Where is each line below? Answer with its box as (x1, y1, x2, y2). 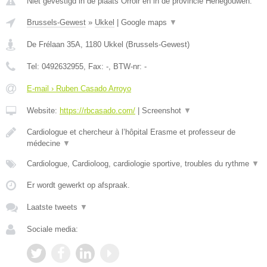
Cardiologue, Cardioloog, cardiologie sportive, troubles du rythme (27, 159, 252, 168)
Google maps (121, 18, 169, 27)
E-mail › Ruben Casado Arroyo (27, 84, 131, 93)
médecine (27, 139, 63, 148)
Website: (27, 106, 60, 115)
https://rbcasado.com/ (60, 106, 135, 115)
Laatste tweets (27, 203, 80, 212)
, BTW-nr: (108, 62, 144, 71)
